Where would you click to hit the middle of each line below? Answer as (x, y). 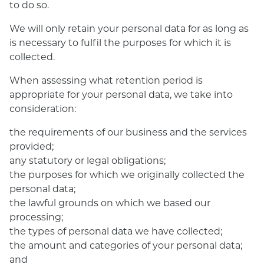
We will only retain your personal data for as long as (129, 28)
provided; (32, 146)
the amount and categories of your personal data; (126, 245)
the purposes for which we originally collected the (127, 174)
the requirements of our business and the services (128, 132)
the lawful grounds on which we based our (110, 202)
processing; (36, 217)
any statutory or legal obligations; (88, 160)
